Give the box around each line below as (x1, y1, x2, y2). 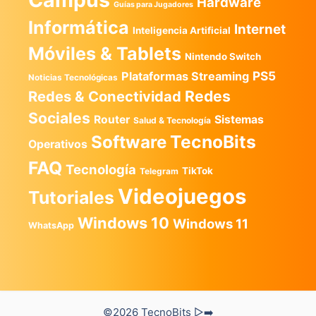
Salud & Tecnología (133, 115, 211, 126)
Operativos (28, 138, 87, 151)
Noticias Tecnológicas (28, 73, 118, 83)
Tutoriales (28, 187, 114, 208)
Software (91, 132, 166, 152)
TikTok (182, 165, 213, 176)
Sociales (28, 109, 90, 127)
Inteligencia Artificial (133, 25, 231, 36)
